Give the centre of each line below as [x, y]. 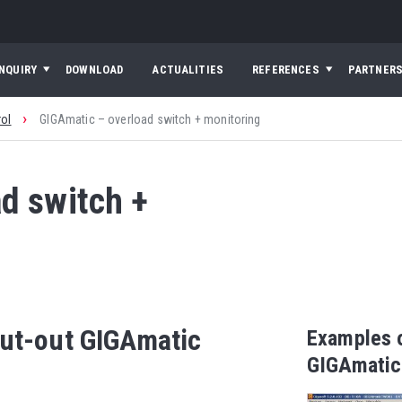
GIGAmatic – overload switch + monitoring [150, 119]
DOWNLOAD [95, 70]
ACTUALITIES [188, 70]
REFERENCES [286, 70]
